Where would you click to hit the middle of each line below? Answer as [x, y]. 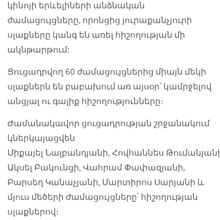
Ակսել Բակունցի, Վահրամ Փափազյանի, [96, 167]
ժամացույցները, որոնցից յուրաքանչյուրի [100, 20]
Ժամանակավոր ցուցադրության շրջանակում [109, 123]
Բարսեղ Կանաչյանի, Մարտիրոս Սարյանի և [106, 182]
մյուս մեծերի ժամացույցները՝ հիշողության [103, 197]
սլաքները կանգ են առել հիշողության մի [96, 35]
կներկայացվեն [41, 138]
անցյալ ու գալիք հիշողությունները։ [85, 101]
